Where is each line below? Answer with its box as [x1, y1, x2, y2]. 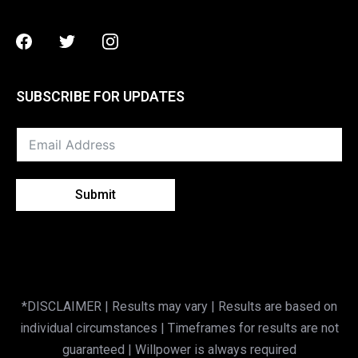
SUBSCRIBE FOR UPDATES [16, 88, 185, 105]
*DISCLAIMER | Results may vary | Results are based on [21, 298, 337, 314]
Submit [75, 186, 116, 202]
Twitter [78, 30, 129, 50]
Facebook [35, 30, 106, 50]
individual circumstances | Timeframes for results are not [19, 320, 339, 336]
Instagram [117, 30, 189, 50]
